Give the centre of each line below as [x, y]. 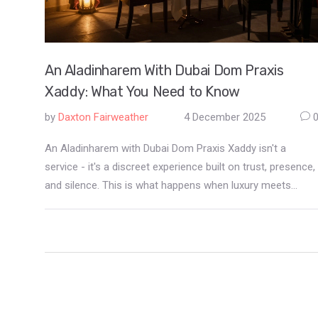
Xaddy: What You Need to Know [142, 91]
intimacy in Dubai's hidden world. [119, 203]
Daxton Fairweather [103, 117]
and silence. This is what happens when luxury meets [168, 185]
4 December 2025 [224, 117]
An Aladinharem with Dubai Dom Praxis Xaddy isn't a [165, 148]
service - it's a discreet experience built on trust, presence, [180, 166]
